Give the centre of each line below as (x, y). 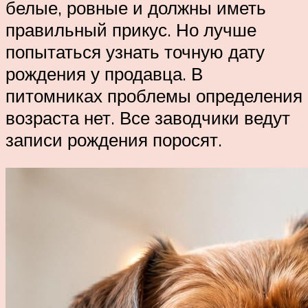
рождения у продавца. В (104, 73)
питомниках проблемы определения (154, 95)
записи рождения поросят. (114, 139)
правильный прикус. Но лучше (131, 29)
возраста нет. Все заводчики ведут (148, 117)
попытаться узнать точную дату (135, 51)
